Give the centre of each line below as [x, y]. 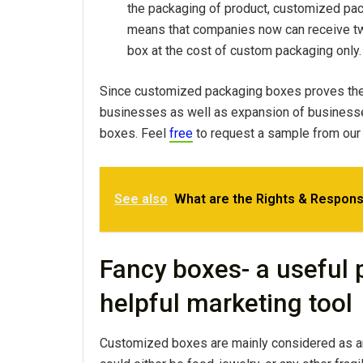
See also [141, 199]
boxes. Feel [135, 133]
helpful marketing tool [226, 303]
